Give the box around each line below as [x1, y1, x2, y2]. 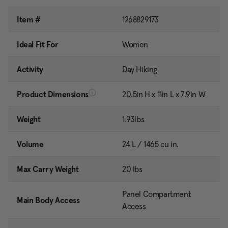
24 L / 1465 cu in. [122, 139, 179, 150]
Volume [17, 139, 44, 150]
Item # [17, 14, 41, 25]
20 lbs [122, 164, 142, 175]
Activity [17, 64, 43, 75]
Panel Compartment [122, 189, 191, 199]
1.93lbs [122, 114, 145, 125]
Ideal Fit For [17, 39, 59, 50]
